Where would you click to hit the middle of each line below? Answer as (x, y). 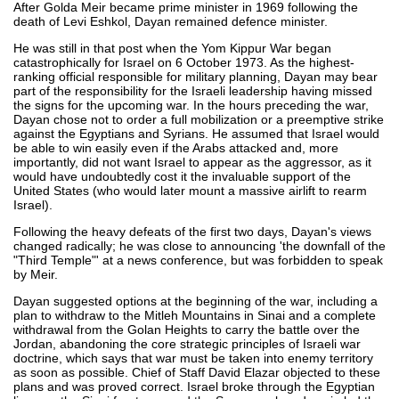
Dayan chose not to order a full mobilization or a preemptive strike (199, 119)
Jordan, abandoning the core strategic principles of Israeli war (187, 343)
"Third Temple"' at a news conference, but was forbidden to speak (198, 260)
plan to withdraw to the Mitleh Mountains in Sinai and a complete (195, 315)
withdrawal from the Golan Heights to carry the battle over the (187, 329)
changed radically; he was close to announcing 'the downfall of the (199, 245)
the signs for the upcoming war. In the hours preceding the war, (191, 105)
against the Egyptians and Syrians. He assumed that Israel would (196, 133)
